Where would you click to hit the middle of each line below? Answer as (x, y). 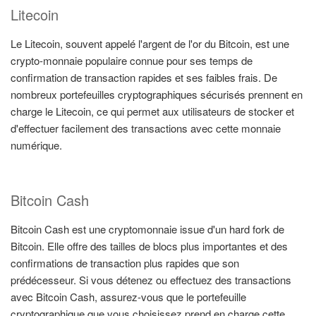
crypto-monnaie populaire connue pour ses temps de (132, 60)
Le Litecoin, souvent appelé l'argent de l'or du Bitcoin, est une (150, 43)
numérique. (36, 145)
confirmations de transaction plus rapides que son (125, 263)
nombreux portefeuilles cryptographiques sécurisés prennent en (157, 94)
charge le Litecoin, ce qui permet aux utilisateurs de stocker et (152, 111)
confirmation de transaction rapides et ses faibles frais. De (144, 77)
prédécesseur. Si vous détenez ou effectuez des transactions (151, 280)
